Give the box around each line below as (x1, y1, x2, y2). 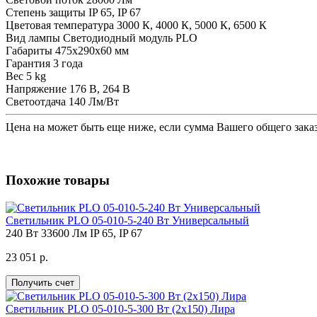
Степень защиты (6, 6, 86, 19)
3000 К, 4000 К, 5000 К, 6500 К (117, 19, 267, 32)
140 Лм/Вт (69, 96, 119, 108)
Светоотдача (6, 96, 66, 108)
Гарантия (6, 57, 50, 70)
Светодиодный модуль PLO (63, 32, 197, 45)
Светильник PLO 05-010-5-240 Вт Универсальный (6, 214, 249, 226)
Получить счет (11, 277, 74, 288)
